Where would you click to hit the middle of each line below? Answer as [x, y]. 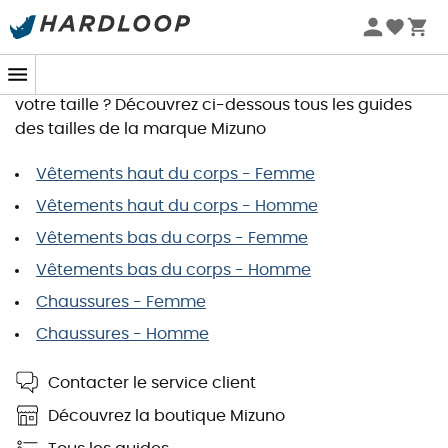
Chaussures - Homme [122, 334]
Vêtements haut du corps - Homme [177, 206]
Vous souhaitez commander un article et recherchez [222, 81]
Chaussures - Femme [121, 302]
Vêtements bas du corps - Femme [172, 238]
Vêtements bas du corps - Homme [173, 270]
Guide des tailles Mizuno [125, 34]
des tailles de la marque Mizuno [140, 129]
